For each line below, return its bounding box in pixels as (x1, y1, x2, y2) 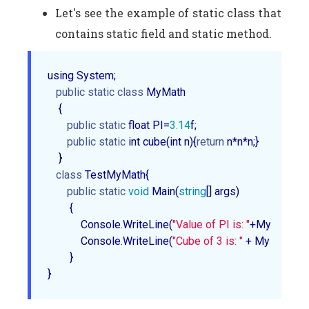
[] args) (206, 184, 245, 198)
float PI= (126, 118, 170, 132)
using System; (48, 68, 121, 82)
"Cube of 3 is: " (172, 234, 243, 248)
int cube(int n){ (126, 134, 197, 148)
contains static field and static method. (55, 26, 272, 41)
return (197, 134, 224, 148)
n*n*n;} (224, 134, 264, 148)
